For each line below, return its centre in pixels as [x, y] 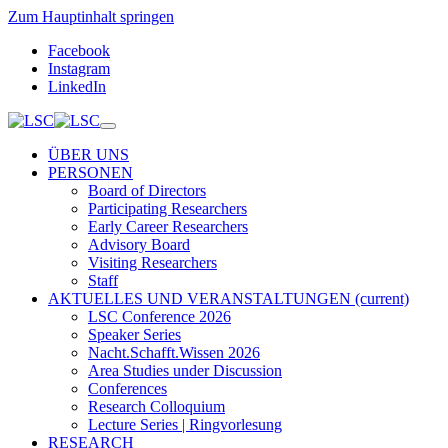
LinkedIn [77, 86]
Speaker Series [134, 334]
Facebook [79, 50]
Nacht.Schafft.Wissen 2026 [174, 352]
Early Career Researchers [168, 226]
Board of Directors [147, 190]
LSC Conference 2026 [159, 316]
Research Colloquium [156, 406]
